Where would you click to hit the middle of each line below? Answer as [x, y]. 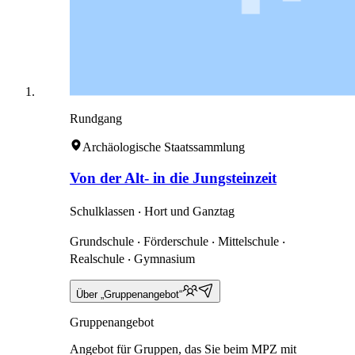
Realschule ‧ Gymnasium [132, 258]
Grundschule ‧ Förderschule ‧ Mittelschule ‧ [177, 241]
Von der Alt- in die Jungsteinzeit [173, 177]
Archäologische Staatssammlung [164, 147]
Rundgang [96, 119]
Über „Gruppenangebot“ [129, 294]
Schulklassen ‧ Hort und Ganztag [152, 211]
